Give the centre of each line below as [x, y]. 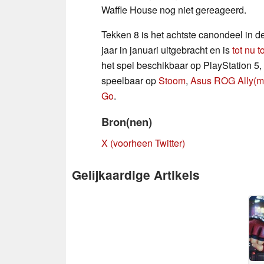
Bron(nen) [127, 121]
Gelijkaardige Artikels [136, 174]
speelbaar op [130, 80]
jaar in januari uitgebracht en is [167, 49]
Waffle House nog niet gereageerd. [174, 9]
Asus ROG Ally [222, 80]
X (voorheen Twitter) [143, 143]
